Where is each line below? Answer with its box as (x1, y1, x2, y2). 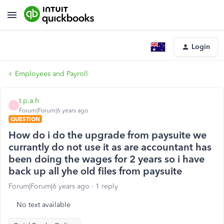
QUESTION (10, 115, 40, 122)
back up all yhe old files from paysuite (8, 165, 182, 177)
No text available (16, 200, 70, 209)
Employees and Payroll (15, 69, 88, 78)
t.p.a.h (19, 96, 39, 105)
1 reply (95, 182, 118, 190)
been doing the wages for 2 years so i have (8, 153, 204, 165)
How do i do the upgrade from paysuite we (8, 129, 206, 141)
